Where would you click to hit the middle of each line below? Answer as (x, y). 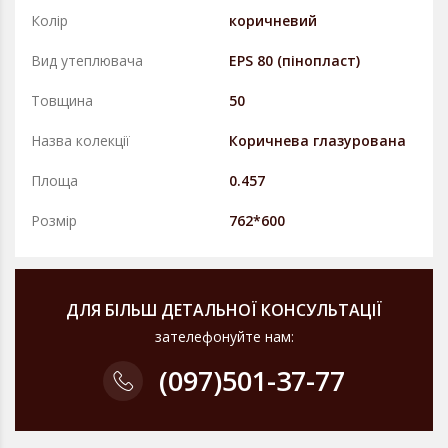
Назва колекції (80, 140)
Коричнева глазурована (317, 140)
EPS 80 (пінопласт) (294, 60)
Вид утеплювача (87, 60)
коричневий (273, 20)
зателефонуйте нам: (224, 336)
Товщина (62, 100)
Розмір (54, 220)
